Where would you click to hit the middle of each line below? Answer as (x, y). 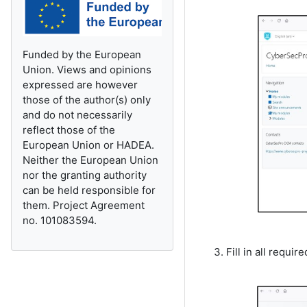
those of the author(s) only (87, 99)
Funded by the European (82, 54)
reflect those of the (69, 130)
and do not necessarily (77, 114)
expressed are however (80, 84)
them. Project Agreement (84, 205)
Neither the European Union (90, 160)
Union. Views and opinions (87, 69)
